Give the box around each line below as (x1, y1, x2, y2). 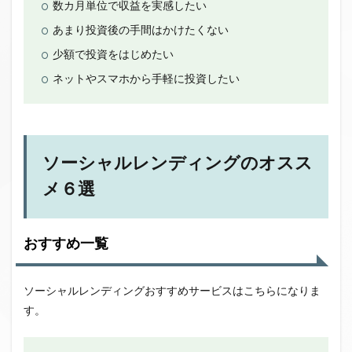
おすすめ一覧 (24, 236, 108, 251)
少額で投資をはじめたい (53, 49, 174, 60)
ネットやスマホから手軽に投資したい (53, 73, 240, 85)
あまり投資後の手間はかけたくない (53, 24, 229, 36)
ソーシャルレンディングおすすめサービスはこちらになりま (24, 285, 321, 297)
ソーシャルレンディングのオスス (42, 154, 313, 172)
